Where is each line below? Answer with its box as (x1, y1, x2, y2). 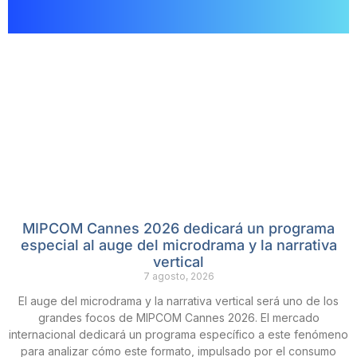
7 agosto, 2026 (143, 270, 214, 283)
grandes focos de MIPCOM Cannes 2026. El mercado (37, 311, 320, 325)
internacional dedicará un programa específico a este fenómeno (9, 328, 348, 342)
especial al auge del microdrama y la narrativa (20, 237, 337, 254)
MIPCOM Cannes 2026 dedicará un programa (22, 220, 335, 237)
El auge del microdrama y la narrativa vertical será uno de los (18, 294, 339, 308)
